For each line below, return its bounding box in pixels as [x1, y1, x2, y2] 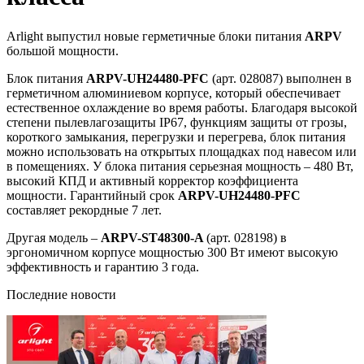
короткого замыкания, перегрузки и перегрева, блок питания [6, 129, 345, 144]
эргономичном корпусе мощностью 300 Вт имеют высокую [6, 245, 338, 259]
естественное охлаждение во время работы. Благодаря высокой [6, 100, 357, 115]
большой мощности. [6, 43, 119, 58]
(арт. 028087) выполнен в [209, 71, 352, 85]
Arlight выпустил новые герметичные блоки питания [6, 28, 305, 43]
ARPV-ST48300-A [97, 230, 206, 245]
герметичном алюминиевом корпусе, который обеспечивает [6, 85, 340, 100]
